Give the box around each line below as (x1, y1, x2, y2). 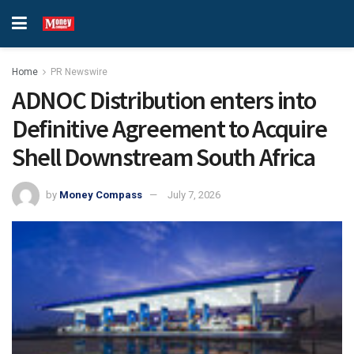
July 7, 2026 (168, 188, 220, 201)
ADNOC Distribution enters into (12, 85, 316, 116)
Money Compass (59, 188, 142, 201)
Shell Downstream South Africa (12, 141, 315, 173)
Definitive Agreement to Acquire (12, 113, 327, 145)
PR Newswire (51, 66, 107, 77)
